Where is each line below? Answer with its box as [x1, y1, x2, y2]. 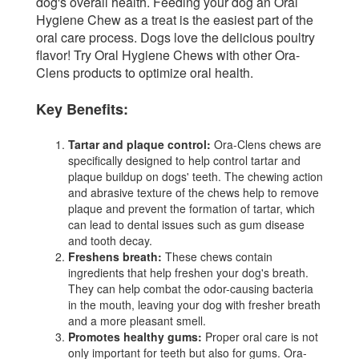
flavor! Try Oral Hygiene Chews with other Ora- [36, 45, 300, 64]
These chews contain [162, 248, 272, 264]
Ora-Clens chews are [211, 135, 321, 152]
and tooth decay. [68, 232, 152, 248]
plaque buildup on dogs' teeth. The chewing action [68, 167, 323, 184]
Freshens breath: [68, 248, 162, 264]
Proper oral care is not [202, 328, 318, 345]
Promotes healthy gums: [68, 328, 202, 345]
